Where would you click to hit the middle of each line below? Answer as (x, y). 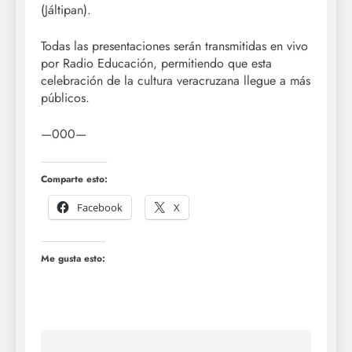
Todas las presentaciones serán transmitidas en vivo (174, 46)
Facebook (100, 208)
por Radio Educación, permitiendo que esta (156, 64)
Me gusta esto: (73, 259)
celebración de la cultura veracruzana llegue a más (176, 81)
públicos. (65, 98)
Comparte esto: (74, 180)
